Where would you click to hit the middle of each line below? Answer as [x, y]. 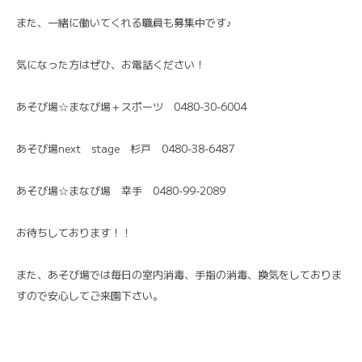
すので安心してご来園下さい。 [90, 295]
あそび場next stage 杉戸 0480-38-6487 [125, 148]
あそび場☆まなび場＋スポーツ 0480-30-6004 [131, 106]
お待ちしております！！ [74, 232]
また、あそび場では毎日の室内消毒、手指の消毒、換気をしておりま [179, 274]
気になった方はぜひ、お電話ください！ [111, 64]
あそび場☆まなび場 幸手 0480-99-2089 [121, 190]
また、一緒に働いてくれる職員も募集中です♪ [124, 22]
